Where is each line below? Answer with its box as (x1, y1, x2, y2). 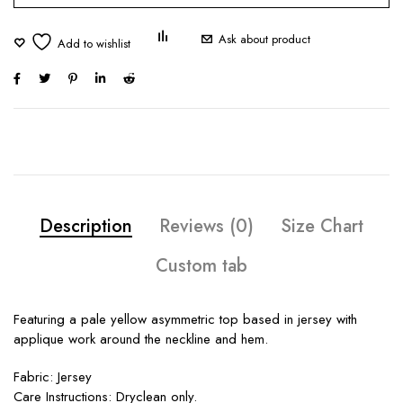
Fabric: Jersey (13, 367, 92, 387)
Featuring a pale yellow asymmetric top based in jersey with (13, 309, 357, 329)
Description (40, 213, 132, 239)
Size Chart (281, 213, 363, 239)
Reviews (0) (159, 213, 254, 239)
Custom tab (156, 253, 247, 279)
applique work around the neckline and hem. (13, 329, 268, 349)
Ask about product (219, 31, 310, 48)
